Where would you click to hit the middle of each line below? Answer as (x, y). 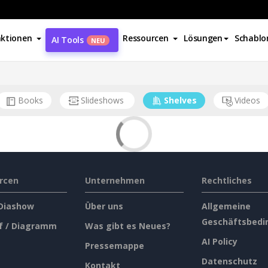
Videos (248, 100)
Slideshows (103, 100)
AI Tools (68, 40)
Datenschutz (229, 261)
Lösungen (203, 38)
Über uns (104, 206)
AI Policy (219, 241)
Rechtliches (226, 180)
